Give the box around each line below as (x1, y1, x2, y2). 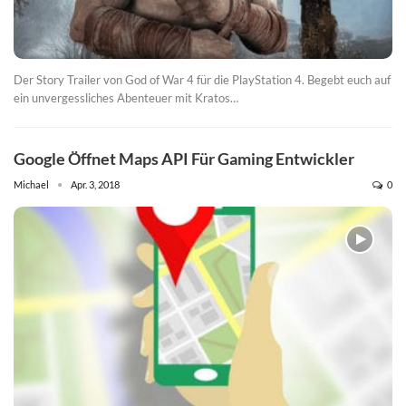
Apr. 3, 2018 (71, 178, 120, 190)
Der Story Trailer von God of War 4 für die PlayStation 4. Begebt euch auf (14, 72, 391, 87)
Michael (14, 178, 51, 190)
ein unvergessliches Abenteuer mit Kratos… (14, 90, 238, 105)
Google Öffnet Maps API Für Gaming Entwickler (14, 148, 354, 169)
